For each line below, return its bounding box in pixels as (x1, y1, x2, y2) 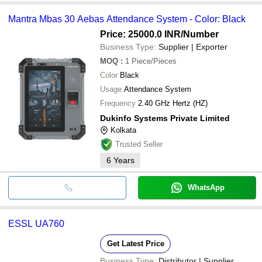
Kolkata (111, 125, 136, 135)
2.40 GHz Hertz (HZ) (138, 98, 208, 108)
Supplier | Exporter (158, 42, 227, 51)
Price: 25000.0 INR (100, 29, 181, 39)
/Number (181, 29, 219, 39)
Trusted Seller (115, 139, 163, 149)
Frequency (100, 98, 136, 108)
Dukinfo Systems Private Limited (100, 113, 230, 123)
